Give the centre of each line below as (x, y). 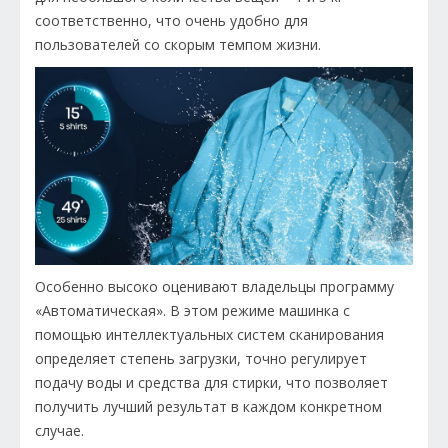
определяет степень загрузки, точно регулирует (201, 358)
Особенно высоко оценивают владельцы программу (214, 286)
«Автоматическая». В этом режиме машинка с (192, 310)
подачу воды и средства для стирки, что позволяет (211, 382)
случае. (59, 430)
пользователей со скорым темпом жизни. (178, 45)
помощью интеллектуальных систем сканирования (209, 334)
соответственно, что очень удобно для (171, 21)
